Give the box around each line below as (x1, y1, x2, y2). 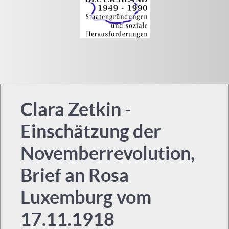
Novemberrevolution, (20, 142, 195, 164)
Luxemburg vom (20, 186, 151, 208)
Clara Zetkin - (20, 98, 131, 120)
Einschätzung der (20, 120, 161, 142)
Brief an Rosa (20, 164, 129, 186)
